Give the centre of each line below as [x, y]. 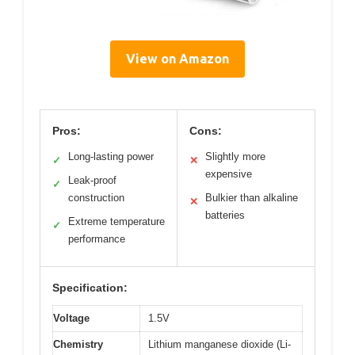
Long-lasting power [111, 156]
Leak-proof [92, 180]
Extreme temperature [116, 221]
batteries [225, 215]
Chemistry [78, 344]
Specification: [90, 287]
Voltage [71, 318]
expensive [229, 174]
